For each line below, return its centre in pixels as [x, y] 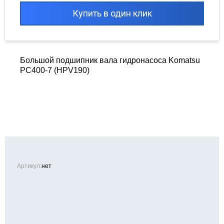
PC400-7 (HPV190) [55, 70]
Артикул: [29, 166]
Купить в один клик [112, 13]
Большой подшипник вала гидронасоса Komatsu [110, 60]
